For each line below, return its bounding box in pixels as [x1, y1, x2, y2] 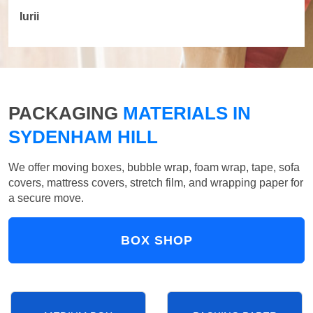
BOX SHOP [120, 233, 193, 248]
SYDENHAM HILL [8, 126, 158, 148]
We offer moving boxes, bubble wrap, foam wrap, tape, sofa [8, 161, 300, 174]
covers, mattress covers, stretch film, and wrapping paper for [8, 177, 303, 189]
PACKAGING [8, 103, 118, 124]
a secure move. [8, 192, 84, 205]
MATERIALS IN [118, 103, 251, 124]
